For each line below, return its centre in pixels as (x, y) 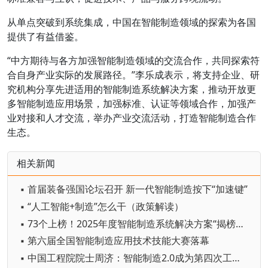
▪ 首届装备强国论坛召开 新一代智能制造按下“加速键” (134, 189)
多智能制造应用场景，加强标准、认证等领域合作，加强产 (132, 103)
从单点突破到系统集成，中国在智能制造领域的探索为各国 (132, 22)
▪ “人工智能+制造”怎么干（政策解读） (102, 206)
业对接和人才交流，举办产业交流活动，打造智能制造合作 (132, 118)
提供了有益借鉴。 (45, 36)
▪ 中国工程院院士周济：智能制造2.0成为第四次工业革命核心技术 (236, 258)
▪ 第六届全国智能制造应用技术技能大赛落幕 (115, 241)
